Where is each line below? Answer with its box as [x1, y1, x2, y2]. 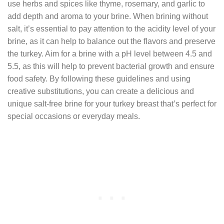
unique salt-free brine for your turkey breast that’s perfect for [7, 99, 216, 108]
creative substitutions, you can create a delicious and [7, 87, 194, 96]
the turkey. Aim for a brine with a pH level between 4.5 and [7, 49, 212, 58]
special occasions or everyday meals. [7, 112, 140, 121]
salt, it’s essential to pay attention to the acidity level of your [7, 24, 215, 33]
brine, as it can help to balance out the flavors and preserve [7, 37, 215, 46]
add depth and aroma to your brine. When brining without [7, 12, 208, 21]
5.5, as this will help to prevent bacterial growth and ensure [7, 62, 214, 71]
